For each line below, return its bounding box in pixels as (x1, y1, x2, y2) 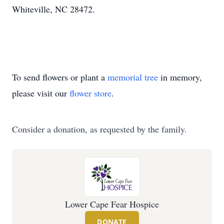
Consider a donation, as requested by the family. (12, 123, 187, 135)
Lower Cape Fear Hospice (65, 198, 159, 210)
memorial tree (107, 71, 158, 83)
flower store (69, 87, 111, 99)
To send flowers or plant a (12, 71, 107, 83)
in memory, (158, 71, 202, 83)
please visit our (12, 87, 69, 99)
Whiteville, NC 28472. (12, 3, 95, 15)
